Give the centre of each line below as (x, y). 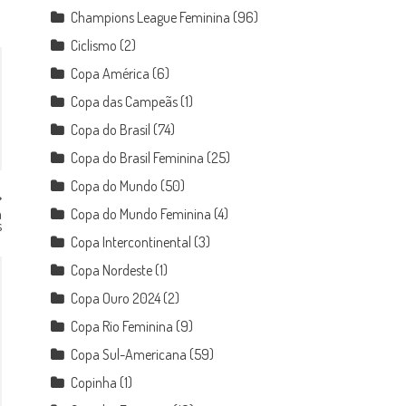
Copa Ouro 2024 (116, 298)
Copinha (94, 382)
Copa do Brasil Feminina (138, 158)
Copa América (111, 73)
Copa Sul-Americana (129, 354)
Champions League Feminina (151, 17)
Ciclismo (94, 45)
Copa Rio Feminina (122, 326)
